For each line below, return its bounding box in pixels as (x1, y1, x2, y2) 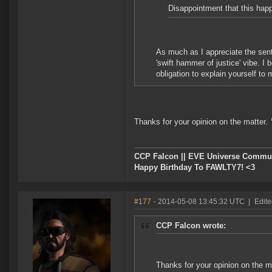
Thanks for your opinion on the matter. (134, 117, 270, 127)
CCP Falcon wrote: (156, 221, 226, 231)
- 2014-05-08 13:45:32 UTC (154, 197, 245, 206)
